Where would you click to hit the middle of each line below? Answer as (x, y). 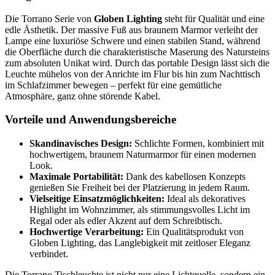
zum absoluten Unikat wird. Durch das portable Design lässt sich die (137, 63)
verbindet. (49, 254)
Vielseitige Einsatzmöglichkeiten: (97, 199)
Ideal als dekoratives (205, 199)
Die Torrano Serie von (49, 18)
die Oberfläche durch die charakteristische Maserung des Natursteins (137, 52)
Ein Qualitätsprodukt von (194, 232)
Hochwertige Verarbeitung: (87, 232)
